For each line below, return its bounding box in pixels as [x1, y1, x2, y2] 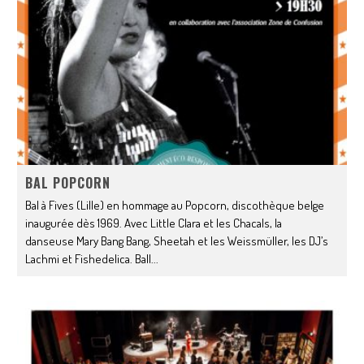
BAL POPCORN [25, 173, 111, 193]
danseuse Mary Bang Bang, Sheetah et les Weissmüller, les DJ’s [25, 233, 329, 249]
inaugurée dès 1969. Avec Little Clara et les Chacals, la [25, 215, 283, 232]
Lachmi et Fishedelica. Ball [25, 251, 152, 267]
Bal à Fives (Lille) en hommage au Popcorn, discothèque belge [25, 197, 325, 214]
